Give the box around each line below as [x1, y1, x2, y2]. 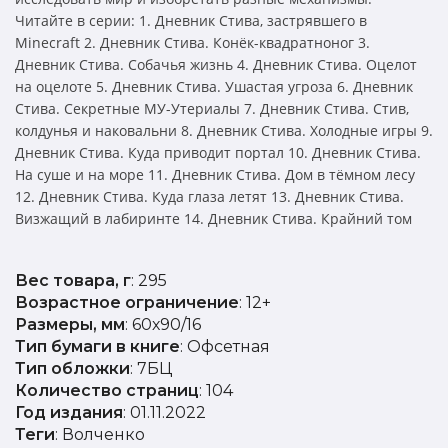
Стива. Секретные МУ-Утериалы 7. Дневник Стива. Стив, [15, 98, 409, 118]
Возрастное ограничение [15, 292, 239, 312]
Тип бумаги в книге [15, 336, 180, 356]
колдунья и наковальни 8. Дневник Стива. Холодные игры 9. [15, 120, 433, 140]
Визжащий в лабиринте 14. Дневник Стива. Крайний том [15, 208, 412, 228]
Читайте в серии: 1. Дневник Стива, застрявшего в [15, 10, 367, 30]
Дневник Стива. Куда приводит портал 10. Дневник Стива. [15, 142, 421, 162]
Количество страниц [15, 380, 199, 400]
